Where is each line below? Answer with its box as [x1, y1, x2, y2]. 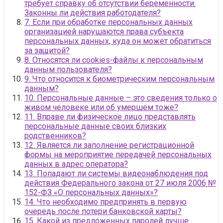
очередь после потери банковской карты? [24, 206, 182, 216]
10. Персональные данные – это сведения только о [24, 93, 217, 103]
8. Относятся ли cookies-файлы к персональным [24, 55, 203, 65]
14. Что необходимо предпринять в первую [24, 197, 187, 207]
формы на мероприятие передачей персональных [24, 149, 212, 159]
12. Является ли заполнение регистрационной [24, 140, 194, 150]
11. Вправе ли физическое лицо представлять [24, 111, 196, 121]
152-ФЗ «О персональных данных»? [24, 187, 158, 197]
